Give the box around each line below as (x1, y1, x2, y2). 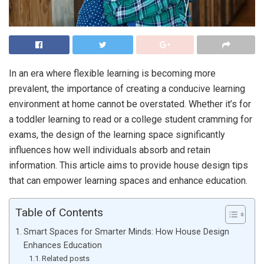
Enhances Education (23, 240, 102, 251)
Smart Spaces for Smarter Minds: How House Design (23, 227, 229, 237)
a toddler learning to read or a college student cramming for (9, 114, 252, 126)
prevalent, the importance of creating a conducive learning (9, 83, 245, 95)
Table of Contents (15, 206, 103, 220)
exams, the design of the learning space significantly (9, 129, 225, 141)
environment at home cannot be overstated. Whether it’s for (9, 98, 251, 110)
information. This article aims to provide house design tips (9, 160, 248, 171)
